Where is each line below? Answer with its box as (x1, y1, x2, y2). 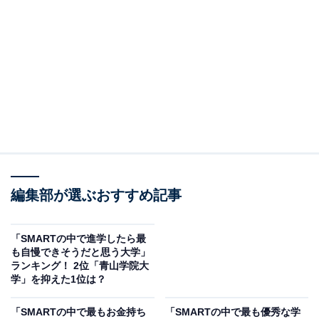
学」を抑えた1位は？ (11, 273, 106, 285)
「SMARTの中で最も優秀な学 (164, 305, 300, 318)
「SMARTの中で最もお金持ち (11, 305, 146, 318)
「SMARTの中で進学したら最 (11, 232, 146, 244)
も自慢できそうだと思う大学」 (11, 246, 150, 258)
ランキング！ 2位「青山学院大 (11, 259, 149, 271)
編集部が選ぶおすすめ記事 (11, 187, 182, 203)
